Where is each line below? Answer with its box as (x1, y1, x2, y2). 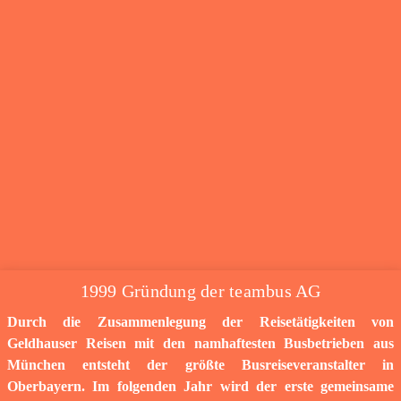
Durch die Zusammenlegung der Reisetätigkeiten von (7, 313, 394, 329)
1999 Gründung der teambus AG (80, 280, 321, 301)
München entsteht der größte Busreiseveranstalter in (7, 356, 394, 372)
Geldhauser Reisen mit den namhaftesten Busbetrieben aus (7, 335, 394, 351)
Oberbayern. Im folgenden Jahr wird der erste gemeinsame (7, 378, 394, 394)
